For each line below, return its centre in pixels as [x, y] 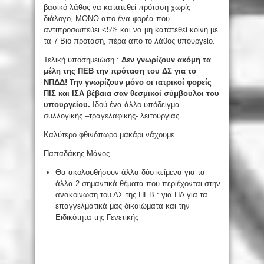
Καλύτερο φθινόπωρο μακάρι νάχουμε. [110, 135]
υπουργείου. [68, 105]
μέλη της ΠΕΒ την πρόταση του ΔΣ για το [120, 71]
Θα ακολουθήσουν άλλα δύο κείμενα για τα [130, 173]
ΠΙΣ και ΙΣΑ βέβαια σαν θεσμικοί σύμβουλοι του [131, 94]
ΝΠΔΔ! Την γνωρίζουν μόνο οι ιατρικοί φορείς [128, 82]
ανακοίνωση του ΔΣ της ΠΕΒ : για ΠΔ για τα [131, 195]
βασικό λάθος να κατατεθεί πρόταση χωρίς [117, 8]
